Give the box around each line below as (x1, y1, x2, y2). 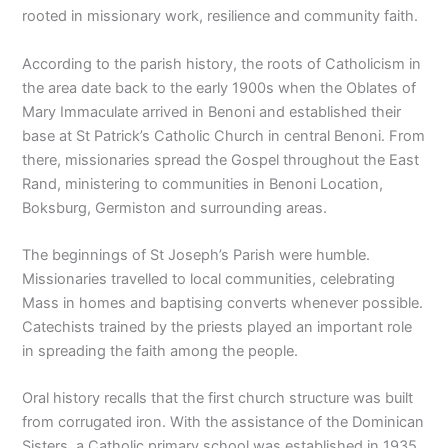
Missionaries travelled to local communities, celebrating (22, 270, 396, 289)
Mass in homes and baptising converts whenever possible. (22, 294, 424, 313)
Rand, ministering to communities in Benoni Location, (22, 174, 384, 193)
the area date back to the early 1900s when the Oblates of (22, 78, 417, 97)
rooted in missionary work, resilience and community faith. (22, 7, 419, 26)
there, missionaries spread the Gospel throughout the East (22, 150, 420, 169)
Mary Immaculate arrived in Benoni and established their (22, 102, 402, 121)
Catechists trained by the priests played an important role (22, 318, 413, 337)
